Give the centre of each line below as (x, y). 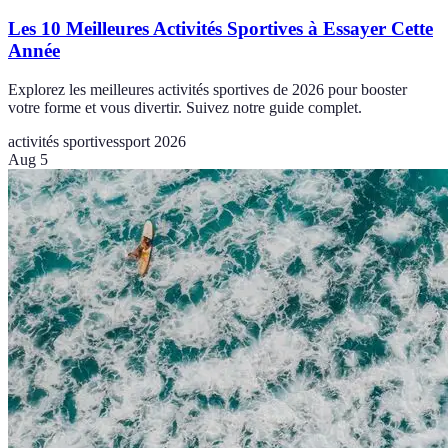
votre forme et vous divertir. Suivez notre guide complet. (185, 107)
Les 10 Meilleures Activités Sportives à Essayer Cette (220, 28)
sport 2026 (152, 141)
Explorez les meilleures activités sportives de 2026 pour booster (207, 89)
